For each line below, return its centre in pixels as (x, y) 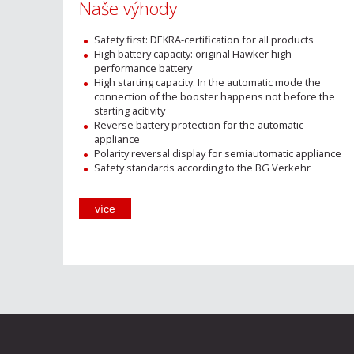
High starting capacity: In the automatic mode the (208, 82)
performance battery (143, 68)
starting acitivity (130, 110)
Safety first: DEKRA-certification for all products (204, 39)
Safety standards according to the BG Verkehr (203, 167)
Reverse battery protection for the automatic (199, 124)
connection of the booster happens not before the (215, 96)
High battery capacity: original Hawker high (193, 53)
